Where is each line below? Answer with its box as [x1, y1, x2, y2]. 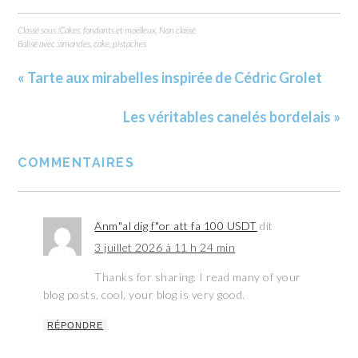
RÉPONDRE [47, 320, 104, 331]
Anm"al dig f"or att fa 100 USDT [94, 219, 257, 233]
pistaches [113, 38, 147, 50]
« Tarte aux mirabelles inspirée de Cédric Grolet [18, 69, 323, 87]
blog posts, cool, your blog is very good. [43, 288, 245, 302]
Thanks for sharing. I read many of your [94, 270, 301, 284]
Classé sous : [18, 25, 60, 36]
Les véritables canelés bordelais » [122, 108, 340, 126]
